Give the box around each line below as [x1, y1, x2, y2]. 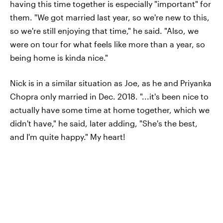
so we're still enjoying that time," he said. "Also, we [10, 26, 199, 35]
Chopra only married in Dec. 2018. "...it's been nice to [10, 92, 209, 101]
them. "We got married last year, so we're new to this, [10, 12, 210, 22]
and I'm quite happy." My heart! [10, 132, 125, 141]
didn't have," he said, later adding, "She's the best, [10, 118, 198, 128]
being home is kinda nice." [10, 53, 108, 62]
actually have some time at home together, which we [10, 105, 210, 114]
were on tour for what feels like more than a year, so [10, 39, 205, 49]
